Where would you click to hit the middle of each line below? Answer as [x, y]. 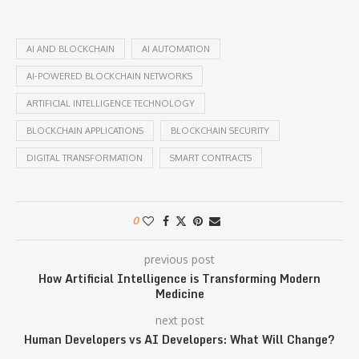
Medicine [179, 294]
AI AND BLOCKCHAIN [71, 49]
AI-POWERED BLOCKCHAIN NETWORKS [109, 77]
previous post [179, 260]
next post [179, 321]
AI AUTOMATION [176, 49]
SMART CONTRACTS [211, 158]
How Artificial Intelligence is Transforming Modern [179, 279]
